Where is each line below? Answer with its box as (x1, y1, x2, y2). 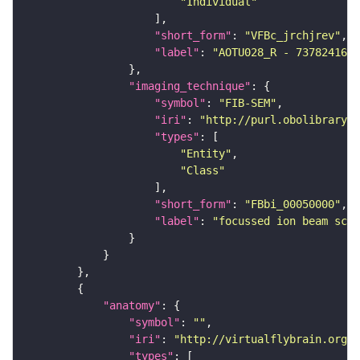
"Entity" (180, 147, 231, 161)
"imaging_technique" (129, 80, 251, 93)
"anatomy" (103, 299, 161, 313)
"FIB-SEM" (219, 96, 276, 110)
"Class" (180, 164, 225, 178)
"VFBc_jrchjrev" (244, 29, 341, 43)
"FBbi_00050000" (244, 198, 341, 211)
